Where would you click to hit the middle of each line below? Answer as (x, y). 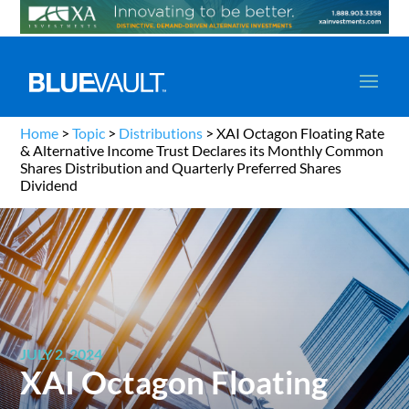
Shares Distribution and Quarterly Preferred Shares (181, 168)
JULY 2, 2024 (62, 354)
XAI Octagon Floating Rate (301, 133)
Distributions (161, 133)
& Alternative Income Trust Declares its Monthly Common (202, 151)
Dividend (49, 185)
